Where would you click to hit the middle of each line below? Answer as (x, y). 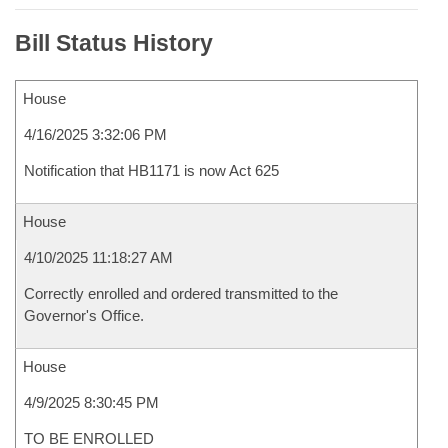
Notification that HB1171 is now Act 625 (151, 170)
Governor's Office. (84, 315)
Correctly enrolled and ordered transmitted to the (181, 293)
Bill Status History (114, 43)
